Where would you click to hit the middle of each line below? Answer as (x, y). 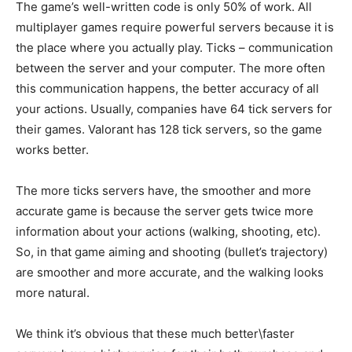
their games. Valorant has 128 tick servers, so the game (169, 130)
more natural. (53, 293)
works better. (52, 150)
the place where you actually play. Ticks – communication (174, 48)
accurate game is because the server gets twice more (165, 211)
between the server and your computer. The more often (170, 68)
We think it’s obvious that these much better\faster (155, 334)
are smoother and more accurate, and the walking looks (170, 273)
